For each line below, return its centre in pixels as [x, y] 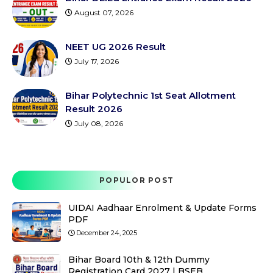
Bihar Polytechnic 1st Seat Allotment [151, 95]
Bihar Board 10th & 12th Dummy [139, 260]
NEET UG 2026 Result [115, 47]
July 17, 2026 [97, 61]
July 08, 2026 [99, 123]
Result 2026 [94, 109]
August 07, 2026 [104, 12]
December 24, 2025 [107, 233]
